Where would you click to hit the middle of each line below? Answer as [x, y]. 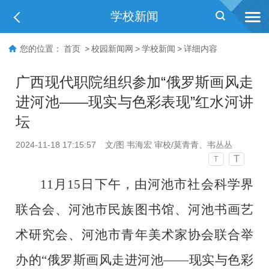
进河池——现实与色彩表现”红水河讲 [134, 101]
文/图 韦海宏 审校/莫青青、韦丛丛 [169, 144]
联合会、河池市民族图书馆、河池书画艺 [134, 209]
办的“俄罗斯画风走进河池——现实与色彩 [134, 260]
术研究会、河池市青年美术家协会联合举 [134, 234]
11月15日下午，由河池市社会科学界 [147, 184]
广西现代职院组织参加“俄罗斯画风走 [134, 82]
